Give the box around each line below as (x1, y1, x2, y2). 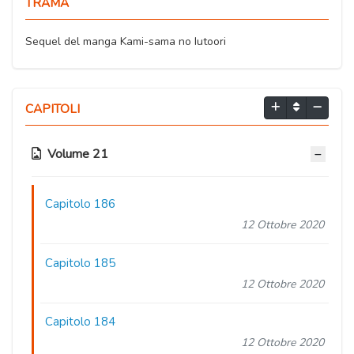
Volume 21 (47, 145, 108, 164)
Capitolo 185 (45, 254, 116, 271)
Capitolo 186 (45, 195, 116, 212)
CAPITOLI (25, 100, 80, 118)
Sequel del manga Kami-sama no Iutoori (25, 34, 226, 50)
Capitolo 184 (45, 314, 116, 330)
